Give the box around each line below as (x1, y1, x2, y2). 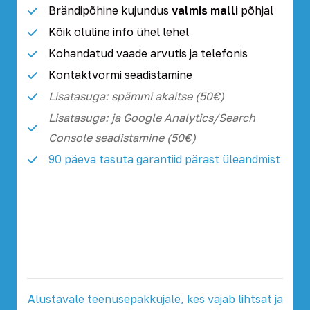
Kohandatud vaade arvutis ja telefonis (48, 46, 248, 60)
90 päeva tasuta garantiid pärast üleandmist (48, 152, 280, 166)
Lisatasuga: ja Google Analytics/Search (48, 111, 255, 125)
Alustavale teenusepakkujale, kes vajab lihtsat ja (27, 292, 283, 306)
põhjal (238, 3, 273, 17)
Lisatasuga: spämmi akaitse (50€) (48, 89, 224, 103)
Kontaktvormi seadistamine (48, 68, 192, 82)
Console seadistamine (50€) (48, 131, 196, 145)
